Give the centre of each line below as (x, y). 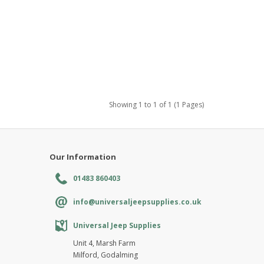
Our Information (82, 156)
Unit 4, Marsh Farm (104, 243)
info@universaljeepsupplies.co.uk (137, 202)
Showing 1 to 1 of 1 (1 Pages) (156, 104)
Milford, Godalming (105, 255)
